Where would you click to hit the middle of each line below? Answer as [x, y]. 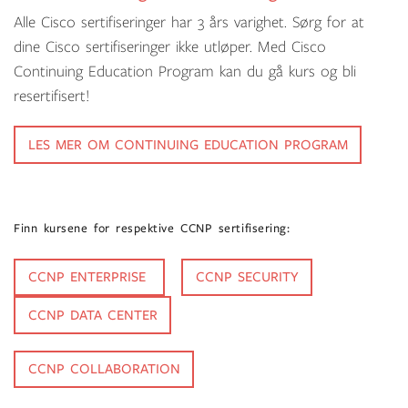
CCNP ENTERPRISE [89, 277]
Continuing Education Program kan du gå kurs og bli [185, 72]
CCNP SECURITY [247, 277]
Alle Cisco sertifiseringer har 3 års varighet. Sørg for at [189, 23]
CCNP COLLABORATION [104, 369]
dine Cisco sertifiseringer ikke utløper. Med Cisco [170, 47]
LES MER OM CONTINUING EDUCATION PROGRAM [188, 144]
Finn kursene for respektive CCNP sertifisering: [152, 228]
